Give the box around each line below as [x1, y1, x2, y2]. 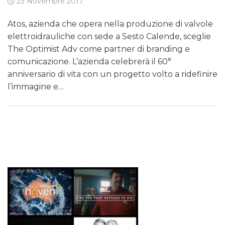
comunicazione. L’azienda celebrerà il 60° [8, 57, 171, 67]
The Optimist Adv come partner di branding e [8, 44, 190, 54]
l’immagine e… [8, 82, 64, 92]
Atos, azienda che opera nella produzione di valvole [8, 19, 213, 29]
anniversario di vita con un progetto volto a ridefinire [8, 69, 217, 79]
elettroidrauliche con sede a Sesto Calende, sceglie [8, 32, 211, 42]
